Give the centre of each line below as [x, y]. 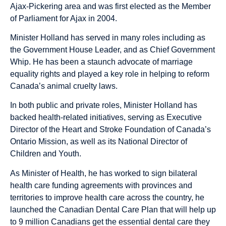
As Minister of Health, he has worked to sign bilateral [104, 173]
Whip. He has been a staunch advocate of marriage [101, 62]
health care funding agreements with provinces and [101, 185]
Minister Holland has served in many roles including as [108, 37]
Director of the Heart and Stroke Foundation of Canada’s [110, 130]
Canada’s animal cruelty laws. [65, 86]
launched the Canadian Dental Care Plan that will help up [113, 209]
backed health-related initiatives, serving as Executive [106, 118]
